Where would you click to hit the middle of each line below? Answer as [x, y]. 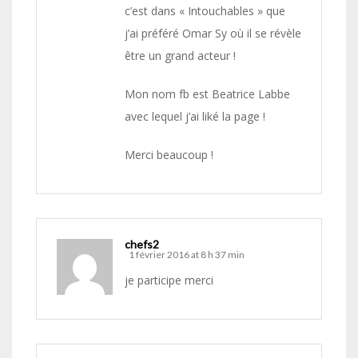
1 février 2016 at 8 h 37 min [187, 255]
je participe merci [169, 280]
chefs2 [142, 245]
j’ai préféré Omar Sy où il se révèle [213, 34]
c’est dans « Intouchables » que [205, 11]
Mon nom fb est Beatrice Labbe [207, 94]
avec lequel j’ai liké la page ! [195, 117]
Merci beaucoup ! [169, 155]
